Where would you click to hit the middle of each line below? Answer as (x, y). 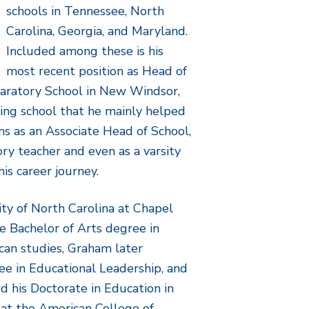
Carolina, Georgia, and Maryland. (97, 31)
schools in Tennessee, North (86, 11)
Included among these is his (85, 51)
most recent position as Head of (97, 71)
